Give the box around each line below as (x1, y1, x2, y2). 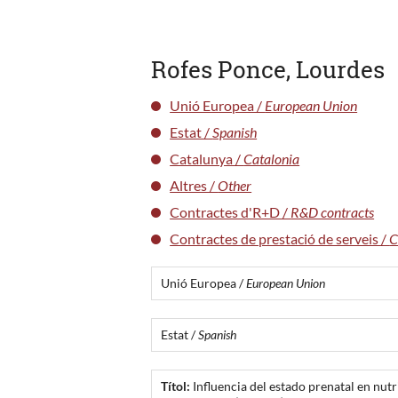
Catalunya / (170, 149, 244, 167)
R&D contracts (291, 203, 375, 220)
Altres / (170, 176, 219, 194)
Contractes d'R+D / (170, 203, 291, 220)
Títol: (161, 378, 191, 394)
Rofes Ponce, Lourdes (151, 53, 386, 84)
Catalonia (243, 149, 300, 167)
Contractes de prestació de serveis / (170, 229, 390, 247)
